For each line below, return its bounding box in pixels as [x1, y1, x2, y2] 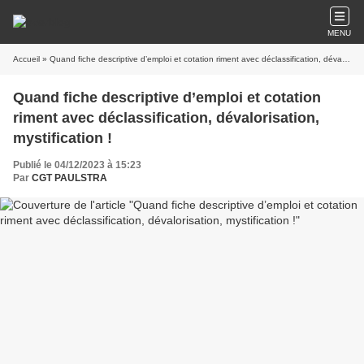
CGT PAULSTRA [32, 172, 107, 184]
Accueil [13, 54, 40, 63]
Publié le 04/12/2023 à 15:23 [13, 159, 141, 171]
